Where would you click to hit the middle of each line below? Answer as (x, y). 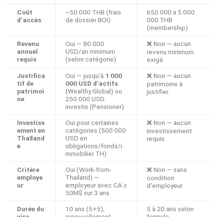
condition (161, 178)
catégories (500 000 (96, 131)
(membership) (167, 28)
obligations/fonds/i (94, 146)
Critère (28, 170)
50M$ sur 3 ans (87, 193)
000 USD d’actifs (92, 84)
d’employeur (165, 186)
